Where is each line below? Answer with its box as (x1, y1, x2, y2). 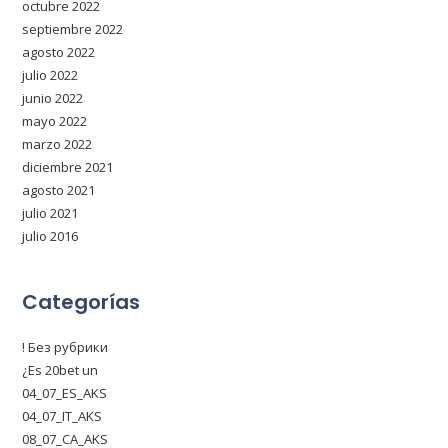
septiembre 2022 (22, 20, 124, 38)
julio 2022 (22, 66, 79, 84)
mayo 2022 (22, 112, 88, 130)
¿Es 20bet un (22, 361, 99, 379)
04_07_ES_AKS (22, 384, 108, 402)
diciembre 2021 (22, 158, 114, 176)
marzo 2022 (22, 135, 93, 153)
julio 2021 (22, 204, 79, 222)
